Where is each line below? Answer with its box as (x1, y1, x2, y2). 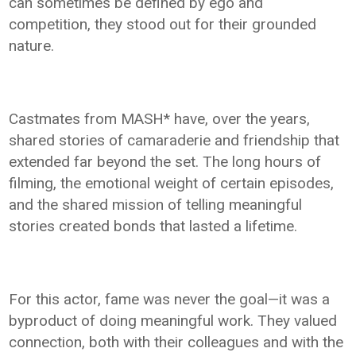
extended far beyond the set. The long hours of (9, 153, 322, 172)
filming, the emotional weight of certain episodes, (9, 174, 335, 193)
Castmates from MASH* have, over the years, (9, 110, 311, 129)
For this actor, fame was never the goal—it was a (9, 290, 331, 309)
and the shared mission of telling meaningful (9, 195, 303, 215)
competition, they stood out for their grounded (9, 15, 317, 34)
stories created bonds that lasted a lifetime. (9, 217, 298, 236)
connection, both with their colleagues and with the (9, 333, 344, 352)
